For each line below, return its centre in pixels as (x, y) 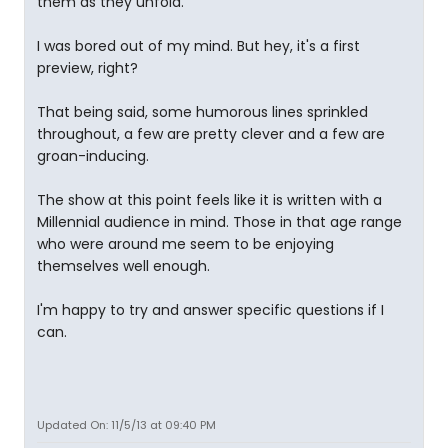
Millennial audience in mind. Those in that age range (219, 222)
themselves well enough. (123, 266)
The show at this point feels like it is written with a (209, 200)
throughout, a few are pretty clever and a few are (211, 134)
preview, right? (87, 68)
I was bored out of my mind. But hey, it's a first (198, 46)
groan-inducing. (93, 156)
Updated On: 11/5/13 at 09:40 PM (126, 425)
